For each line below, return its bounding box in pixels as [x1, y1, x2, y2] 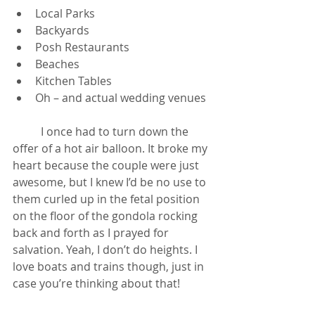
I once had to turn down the [13, 123, 41, 139]
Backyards [35, 22, 89, 38]
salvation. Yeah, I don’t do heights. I [13, 241, 200, 257]
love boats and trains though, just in [13, 258, 207, 274]
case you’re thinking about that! [13, 275, 180, 291]
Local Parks [35, 5, 95, 21]
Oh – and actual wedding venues [35, 89, 206, 105]
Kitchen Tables [35, 72, 112, 89]
